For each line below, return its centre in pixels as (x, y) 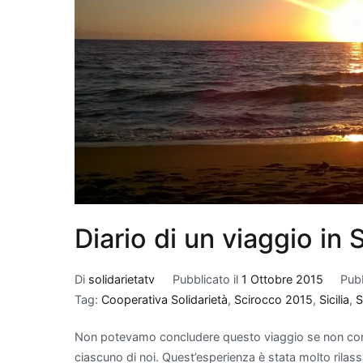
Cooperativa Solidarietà (164, 299)
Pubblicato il (207, 279)
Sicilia (334, 299)
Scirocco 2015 (273, 299)
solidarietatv (122, 279)
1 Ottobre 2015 (282, 279)
